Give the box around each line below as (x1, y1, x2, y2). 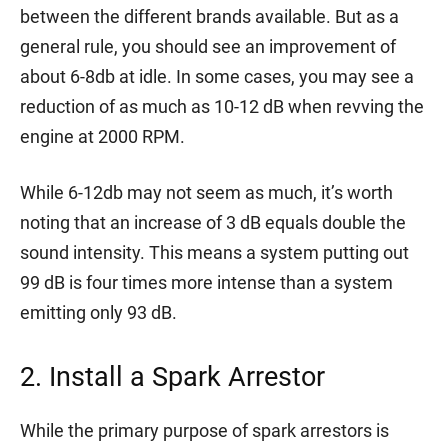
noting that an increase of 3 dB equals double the (20, 211, 406, 233)
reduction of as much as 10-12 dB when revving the (20, 95, 424, 117)
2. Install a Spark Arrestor (20, 360, 325, 393)
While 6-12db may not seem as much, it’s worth (20, 181, 393, 203)
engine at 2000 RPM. (20, 125, 185, 147)
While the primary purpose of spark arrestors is (20, 419, 389, 441)
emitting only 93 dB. (20, 301, 177, 323)
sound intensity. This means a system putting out (20, 241, 409, 263)
